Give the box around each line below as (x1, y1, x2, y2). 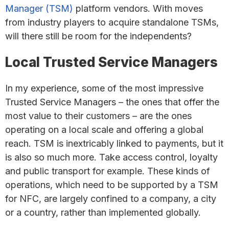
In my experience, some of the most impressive (5, 83, 203, 94)
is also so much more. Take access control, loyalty (5, 152, 218, 163)
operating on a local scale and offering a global (5, 124, 203, 135)
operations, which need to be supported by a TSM (5, 179, 218, 190)
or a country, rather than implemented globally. (5, 207, 201, 218)
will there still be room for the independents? (5, 31, 192, 41)
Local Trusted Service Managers (5, 54, 218, 70)
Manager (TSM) (5, 3, 73, 14)
